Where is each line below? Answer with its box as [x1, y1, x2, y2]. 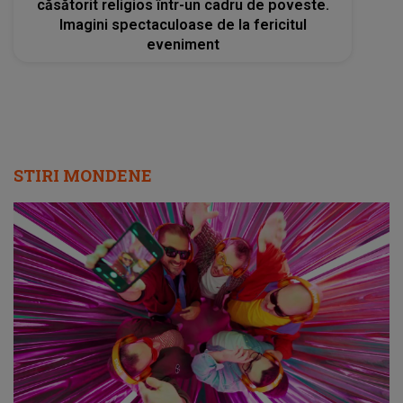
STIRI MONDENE [13, 164, 152, 186]
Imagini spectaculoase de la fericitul [58, 15, 307, 33]
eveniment [146, 35, 219, 53]
